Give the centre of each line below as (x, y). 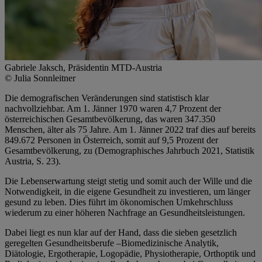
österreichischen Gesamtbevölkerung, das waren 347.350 (110, 119)
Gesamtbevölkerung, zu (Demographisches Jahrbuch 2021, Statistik (130, 150)
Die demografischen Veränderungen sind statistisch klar (107, 98)
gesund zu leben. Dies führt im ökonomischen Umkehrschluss (119, 202)
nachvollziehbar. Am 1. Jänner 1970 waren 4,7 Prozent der (113, 108)
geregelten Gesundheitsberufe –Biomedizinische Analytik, (112, 243)
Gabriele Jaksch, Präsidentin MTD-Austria (83, 67)
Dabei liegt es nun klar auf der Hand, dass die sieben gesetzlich (121, 232)
